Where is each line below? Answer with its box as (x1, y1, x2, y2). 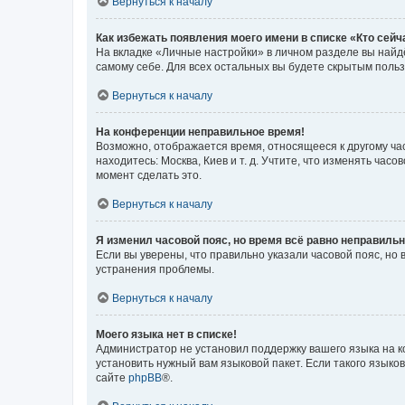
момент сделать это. (96, 168, 202, 182)
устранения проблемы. (96, 262, 214, 276)
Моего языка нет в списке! (96, 327, 237, 341)
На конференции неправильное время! (96, 125, 305, 138)
